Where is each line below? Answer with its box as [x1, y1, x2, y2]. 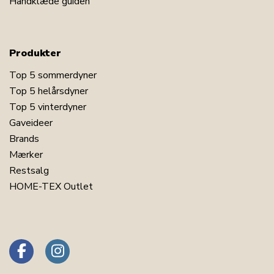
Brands [9, 131, 39, 146]
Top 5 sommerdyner [9, 68, 97, 82]
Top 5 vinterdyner [9, 100, 86, 114]
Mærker [9, 147, 43, 161]
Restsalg [9, 163, 49, 177]
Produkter [9, 46, 61, 60]
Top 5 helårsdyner [9, 84, 88, 98]
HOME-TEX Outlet [9, 179, 93, 193]
